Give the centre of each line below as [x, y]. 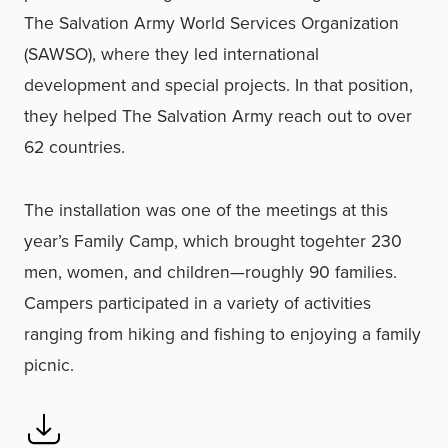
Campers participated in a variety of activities [197, 303]
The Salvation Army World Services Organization [211, 23]
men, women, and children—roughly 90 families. [210, 272]
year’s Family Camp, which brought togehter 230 [213, 241]
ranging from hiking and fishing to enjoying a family [222, 334]
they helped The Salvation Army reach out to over [218, 116]
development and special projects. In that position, [218, 85]
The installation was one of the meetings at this [206, 210]
